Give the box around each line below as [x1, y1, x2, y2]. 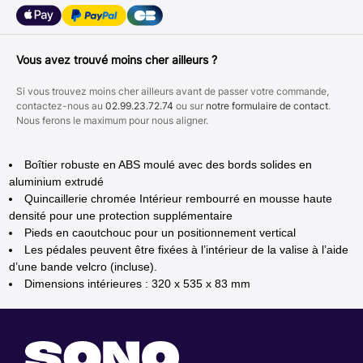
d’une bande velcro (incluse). [9, 260, 158, 273]
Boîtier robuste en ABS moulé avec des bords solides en [24, 158, 313, 171]
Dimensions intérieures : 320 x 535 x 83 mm [24, 277, 251, 290]
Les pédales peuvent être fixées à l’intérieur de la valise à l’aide [24, 243, 349, 256]
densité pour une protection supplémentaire [9, 209, 233, 222]
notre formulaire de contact [206, 100, 328, 112]
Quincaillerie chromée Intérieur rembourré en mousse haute [24, 192, 333, 205]
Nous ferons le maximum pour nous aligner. [16, 114, 208, 126]
